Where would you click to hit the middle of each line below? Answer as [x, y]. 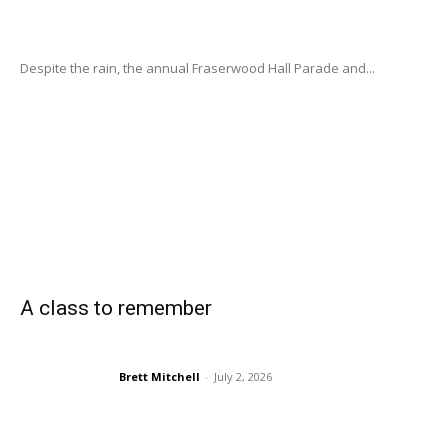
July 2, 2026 [243, 376]
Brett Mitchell [159, 376]
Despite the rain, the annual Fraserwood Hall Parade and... [197, 68]
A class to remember [116, 308]
